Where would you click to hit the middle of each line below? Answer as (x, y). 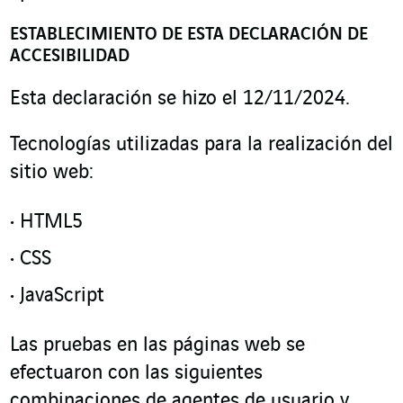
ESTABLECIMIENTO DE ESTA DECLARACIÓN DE (189, 35)
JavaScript (62, 296)
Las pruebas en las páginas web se (157, 345)
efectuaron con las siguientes (136, 373)
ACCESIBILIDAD (70, 56)
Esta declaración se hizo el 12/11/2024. (180, 99)
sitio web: (52, 173)
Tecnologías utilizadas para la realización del (201, 145)
